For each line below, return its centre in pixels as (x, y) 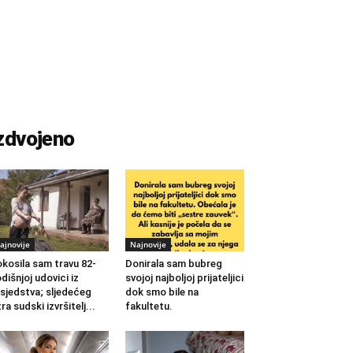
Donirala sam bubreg (173, 264)
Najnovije (148, 245)
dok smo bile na (162, 292)
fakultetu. (149, 307)
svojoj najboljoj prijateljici (184, 278)
